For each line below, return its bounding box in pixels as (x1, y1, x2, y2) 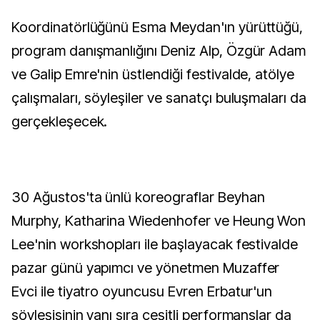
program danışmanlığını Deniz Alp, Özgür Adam (11, 42, 306, 59)
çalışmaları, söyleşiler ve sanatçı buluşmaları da (11, 89, 307, 106)
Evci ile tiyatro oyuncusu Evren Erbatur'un (11, 283, 273, 300)
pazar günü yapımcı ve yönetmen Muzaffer (11, 259, 280, 276)
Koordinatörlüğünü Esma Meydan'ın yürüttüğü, (11, 19, 304, 36)
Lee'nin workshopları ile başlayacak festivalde (11, 236, 299, 253)
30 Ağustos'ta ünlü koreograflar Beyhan (11, 189, 265, 206)
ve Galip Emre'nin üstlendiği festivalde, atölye (11, 66, 295, 83)
